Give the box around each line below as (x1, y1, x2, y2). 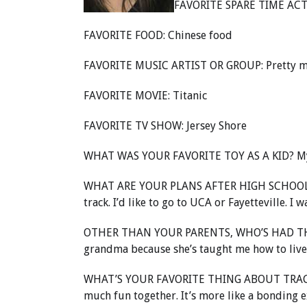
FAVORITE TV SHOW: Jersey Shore (84, 119, 247, 132)
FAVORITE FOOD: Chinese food (84, 29, 232, 42)
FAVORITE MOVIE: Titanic (84, 89, 207, 102)
